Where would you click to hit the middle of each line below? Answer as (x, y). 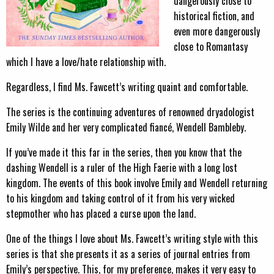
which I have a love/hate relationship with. (86, 62)
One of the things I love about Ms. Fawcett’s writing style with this (132, 239)
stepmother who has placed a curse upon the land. (101, 213)
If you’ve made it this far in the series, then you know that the (124, 152)
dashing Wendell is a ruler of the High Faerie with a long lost (122, 168)
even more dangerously (217, 31)
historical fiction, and (214, 16)
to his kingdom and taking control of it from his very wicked (120, 198)
